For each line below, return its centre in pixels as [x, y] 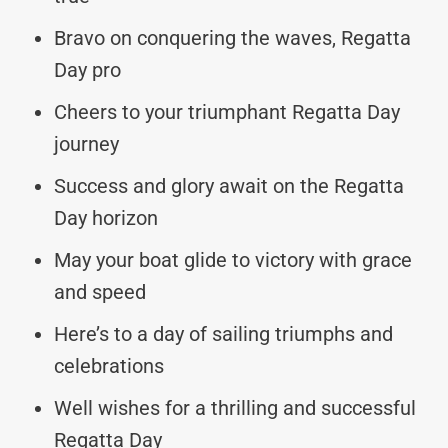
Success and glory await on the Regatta [229, 185]
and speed [100, 291]
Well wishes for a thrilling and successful [235, 407]
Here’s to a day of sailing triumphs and [223, 333]
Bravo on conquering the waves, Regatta [232, 37]
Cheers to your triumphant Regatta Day [227, 111]
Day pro [87, 69]
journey [86, 143]
